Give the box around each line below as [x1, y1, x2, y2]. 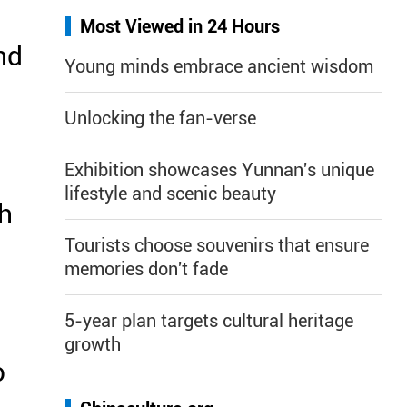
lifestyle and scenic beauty [65, 183, 276, 204]
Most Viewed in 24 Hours [80, 15, 280, 37]
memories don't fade [65, 258, 228, 280]
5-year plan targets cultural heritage [65, 310, 353, 332]
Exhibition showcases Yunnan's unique [65, 159, 374, 181]
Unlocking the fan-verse [65, 107, 256, 129]
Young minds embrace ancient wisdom [65, 55, 373, 77]
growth [65, 333, 121, 355]
